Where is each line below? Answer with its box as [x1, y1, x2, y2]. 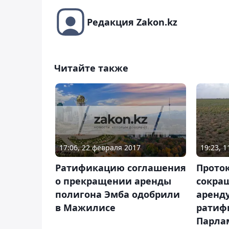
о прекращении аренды [55, 174, 171, 187]
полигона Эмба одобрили [55, 188, 180, 200]
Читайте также [54, 61, 128, 74]
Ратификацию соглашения [55, 161, 186, 174]
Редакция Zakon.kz [87, 15, 177, 28]
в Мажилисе [55, 201, 116, 214]
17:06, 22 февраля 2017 [59, 142, 141, 152]
